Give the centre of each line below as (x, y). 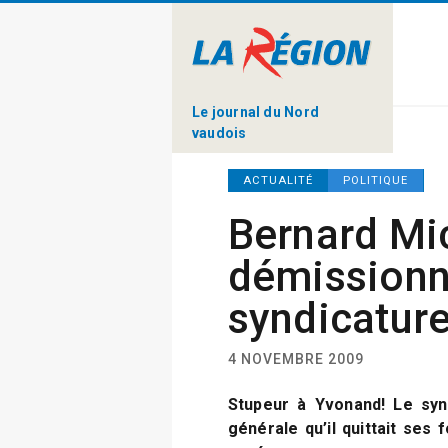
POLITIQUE (375, 180)
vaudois (219, 132)
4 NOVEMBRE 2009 (295, 359)
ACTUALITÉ (277, 180)
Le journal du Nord (255, 111)
